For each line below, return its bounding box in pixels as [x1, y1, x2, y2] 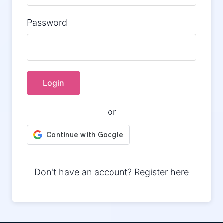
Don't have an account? [34, 167, 134, 178]
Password [27, 17, 67, 28]
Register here [134, 167, 189, 178]
